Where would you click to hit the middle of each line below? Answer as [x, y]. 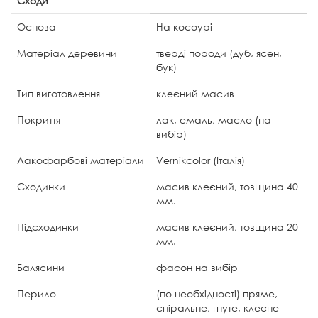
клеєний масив [195, 93]
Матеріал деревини [67, 53]
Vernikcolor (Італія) [201, 160]
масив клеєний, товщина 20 [227, 226]
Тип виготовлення [59, 93]
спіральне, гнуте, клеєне [218, 307]
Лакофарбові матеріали [81, 160]
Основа [37, 26]
